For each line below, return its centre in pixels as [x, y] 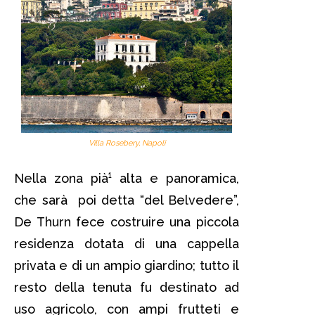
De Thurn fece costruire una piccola [127, 221]
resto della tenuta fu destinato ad [127, 287]
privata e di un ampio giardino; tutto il [127, 265]
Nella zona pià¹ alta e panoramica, [127, 178]
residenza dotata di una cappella [127, 243]
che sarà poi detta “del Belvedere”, [127, 200]
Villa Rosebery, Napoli [127, 143]
